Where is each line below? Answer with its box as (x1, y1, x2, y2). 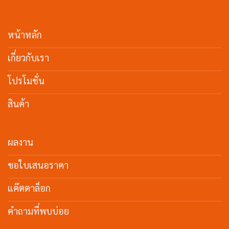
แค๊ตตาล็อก (8, 182, 51, 194)
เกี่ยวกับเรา (8, 52, 49, 64)
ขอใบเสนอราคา (8, 159, 68, 171)
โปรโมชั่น (8, 75, 44, 87)
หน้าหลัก (8, 29, 42, 41)
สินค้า (8, 98, 29, 110)
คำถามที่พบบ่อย (8, 205, 69, 217)
